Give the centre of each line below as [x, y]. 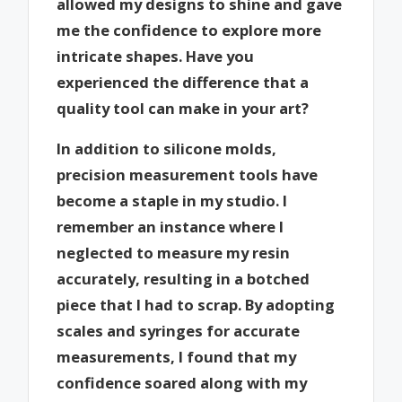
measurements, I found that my [177, 356]
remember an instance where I [170, 226]
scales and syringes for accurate [179, 330]
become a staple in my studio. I [172, 200]
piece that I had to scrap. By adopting [196, 304]
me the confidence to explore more [189, 31]
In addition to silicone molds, [167, 148]
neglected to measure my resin [174, 252]
